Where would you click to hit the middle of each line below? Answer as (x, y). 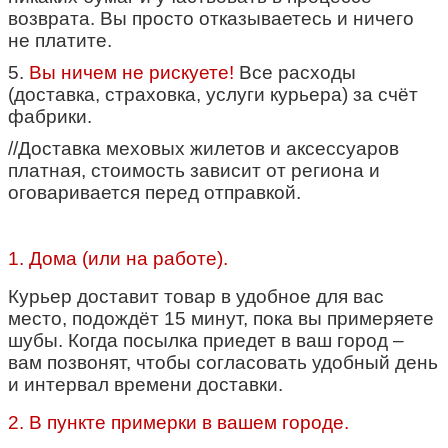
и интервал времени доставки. (145, 384)
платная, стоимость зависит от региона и (194, 170)
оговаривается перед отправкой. (154, 192)
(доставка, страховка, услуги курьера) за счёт (213, 94)
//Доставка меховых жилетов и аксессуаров (203, 148)
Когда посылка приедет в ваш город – (236, 340)
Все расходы (295, 72)
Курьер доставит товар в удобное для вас (196, 296)
